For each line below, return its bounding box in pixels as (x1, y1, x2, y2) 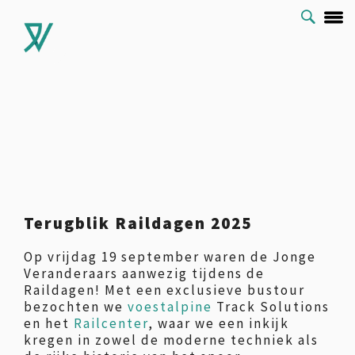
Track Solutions (212, 298, 330, 315)
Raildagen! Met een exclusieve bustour (24, 281, 305, 299)
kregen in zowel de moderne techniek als (24, 331, 319, 349)
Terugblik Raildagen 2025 (24, 212, 252, 234)
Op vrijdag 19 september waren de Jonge (24, 248, 316, 265)
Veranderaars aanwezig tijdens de (24, 265, 265, 282)
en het (24, 315, 74, 332)
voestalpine (128, 298, 212, 315)
